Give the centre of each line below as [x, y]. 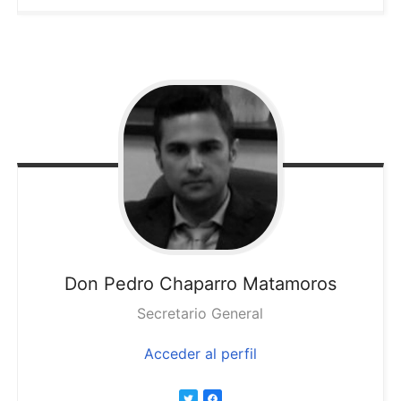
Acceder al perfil [200, 353]
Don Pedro [109, 283]
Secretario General [200, 313]
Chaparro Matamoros [247, 283]
